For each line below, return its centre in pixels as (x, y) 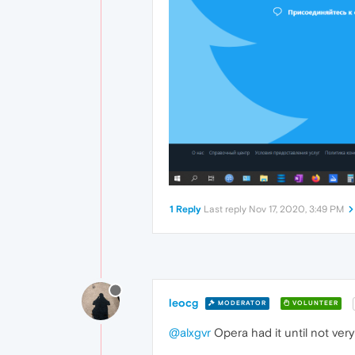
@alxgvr (190, 332)
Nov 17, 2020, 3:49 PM (296, 209)
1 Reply (185, 209)
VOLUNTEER (314, 303)
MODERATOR (241, 303)
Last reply (226, 209)
